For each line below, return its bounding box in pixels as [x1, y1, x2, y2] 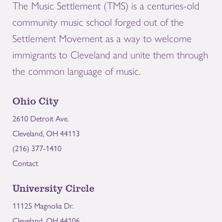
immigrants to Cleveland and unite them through [12, 48, 208, 61]
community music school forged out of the [12, 15, 184, 28]
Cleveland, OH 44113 [12, 127, 80, 139]
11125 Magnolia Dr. [12, 199, 74, 211]
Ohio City [12, 93, 59, 108]
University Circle [12, 180, 95, 195]
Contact [12, 157, 38, 168]
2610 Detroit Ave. [12, 112, 69, 124]
